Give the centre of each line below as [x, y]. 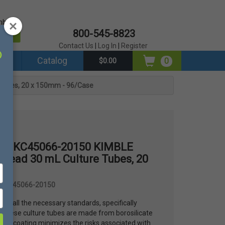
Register [135, 46]
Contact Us [76, 46]
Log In [107, 46]
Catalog [52, 61]
